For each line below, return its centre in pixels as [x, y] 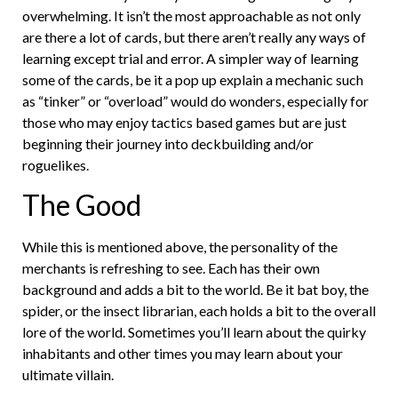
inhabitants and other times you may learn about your [183, 354]
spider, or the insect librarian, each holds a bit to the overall [199, 311]
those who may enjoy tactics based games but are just [184, 122]
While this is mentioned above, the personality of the [180, 247]
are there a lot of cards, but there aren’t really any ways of [194, 36]
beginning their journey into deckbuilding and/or [168, 143]
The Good [82, 205]
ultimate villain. [68, 375]
